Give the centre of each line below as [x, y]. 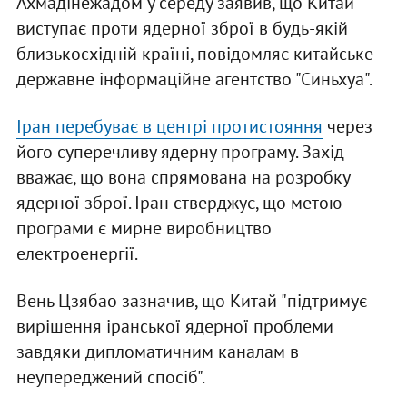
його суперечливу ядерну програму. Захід [180, 152]
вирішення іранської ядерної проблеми [174, 327]
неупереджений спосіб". [110, 377]
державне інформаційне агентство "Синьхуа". [194, 79]
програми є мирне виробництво [144, 228]
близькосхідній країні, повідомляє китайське [194, 54]
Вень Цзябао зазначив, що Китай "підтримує [191, 301]
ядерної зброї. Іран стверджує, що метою [179, 203]
